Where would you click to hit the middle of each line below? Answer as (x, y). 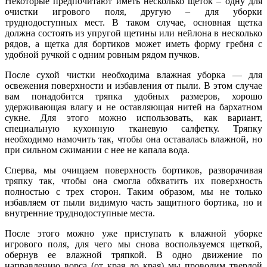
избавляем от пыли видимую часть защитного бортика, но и (133, 202)
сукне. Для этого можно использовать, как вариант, (133, 117)
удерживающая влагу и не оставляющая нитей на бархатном (133, 107)
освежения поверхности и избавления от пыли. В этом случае (133, 85)
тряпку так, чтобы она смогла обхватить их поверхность (133, 181)
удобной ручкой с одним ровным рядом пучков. (102, 54)
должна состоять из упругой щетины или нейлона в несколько (133, 33)
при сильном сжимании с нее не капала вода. (97, 150)
